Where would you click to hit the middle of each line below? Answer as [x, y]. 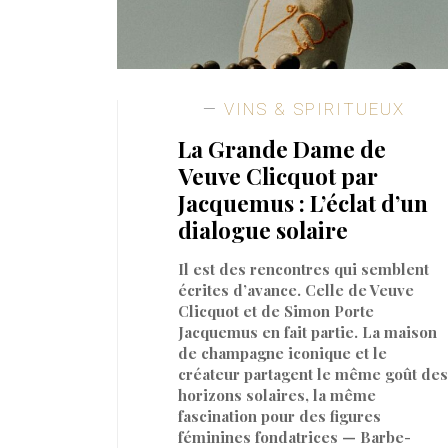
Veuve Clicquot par [278, 175]
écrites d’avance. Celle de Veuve [296, 289]
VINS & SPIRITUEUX [311, 109]
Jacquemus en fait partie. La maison [307, 331]
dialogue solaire [263, 229]
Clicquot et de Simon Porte [276, 310]
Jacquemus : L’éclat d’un [303, 202]
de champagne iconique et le [282, 352]
